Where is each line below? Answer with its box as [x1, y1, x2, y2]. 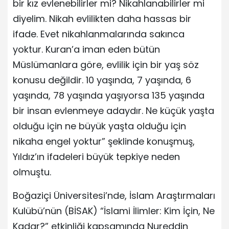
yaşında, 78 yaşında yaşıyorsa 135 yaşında [13, 88, 204, 102]
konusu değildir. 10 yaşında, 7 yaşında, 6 [13, 73, 191, 86]
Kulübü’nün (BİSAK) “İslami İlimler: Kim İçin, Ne [13, 204, 215, 217]
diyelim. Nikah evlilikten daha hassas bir [13, 12, 191, 25]
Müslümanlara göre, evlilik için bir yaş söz [13, 58, 199, 71]
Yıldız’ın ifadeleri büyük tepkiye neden [13, 150, 180, 163]
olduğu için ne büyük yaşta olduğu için [13, 119, 186, 132]
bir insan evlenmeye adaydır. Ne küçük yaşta [13, 104, 214, 117]
